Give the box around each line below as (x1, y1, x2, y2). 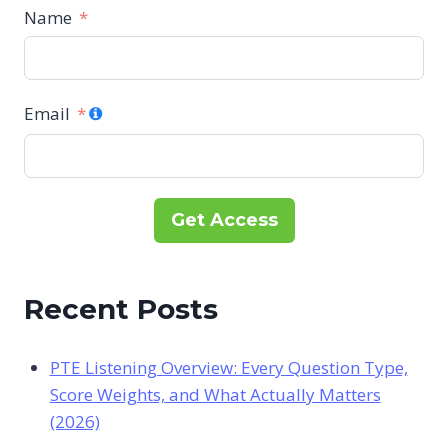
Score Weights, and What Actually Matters (49, 383, 381, 407)
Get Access (170, 208, 278, 231)
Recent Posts (24, 292, 218, 327)
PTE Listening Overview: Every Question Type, (49, 356, 408, 380)
